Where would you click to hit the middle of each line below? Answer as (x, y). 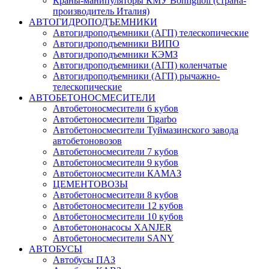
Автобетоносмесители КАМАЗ (117, 173)
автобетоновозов (87, 141)
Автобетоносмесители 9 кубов (116, 162)
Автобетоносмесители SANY (113, 238)
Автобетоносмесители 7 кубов (116, 152)
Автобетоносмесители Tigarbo (115, 119)
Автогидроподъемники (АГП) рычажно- (136, 76)
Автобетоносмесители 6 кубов (116, 108)
